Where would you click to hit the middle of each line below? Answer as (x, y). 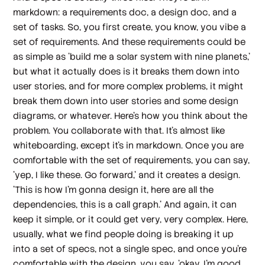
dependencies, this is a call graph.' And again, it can (125, 205)
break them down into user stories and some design (126, 101)
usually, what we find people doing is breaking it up (124, 234)
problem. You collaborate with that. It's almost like (119, 131)
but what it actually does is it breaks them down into (127, 72)
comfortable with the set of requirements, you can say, (132, 160)
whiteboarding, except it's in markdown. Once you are (129, 146)
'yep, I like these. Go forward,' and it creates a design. (127, 175)
